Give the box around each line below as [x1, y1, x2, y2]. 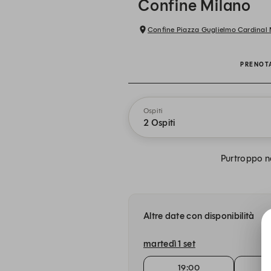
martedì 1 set [143, 238, 195, 250]
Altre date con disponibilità [143, 211, 255, 221]
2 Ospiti [143, 117, 175, 128]
